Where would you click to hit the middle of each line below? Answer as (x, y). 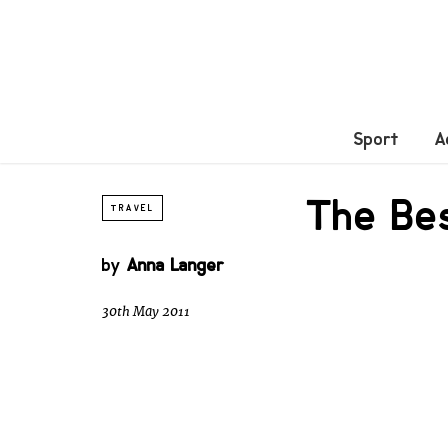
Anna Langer (175, 264)
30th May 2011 (146, 312)
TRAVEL (132, 207)
